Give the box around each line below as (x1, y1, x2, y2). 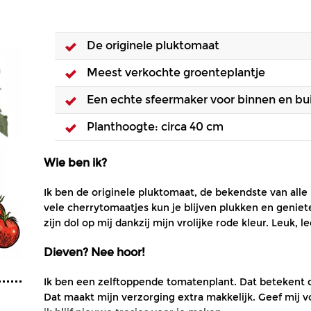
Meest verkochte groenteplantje (87, 66, 265, 79)
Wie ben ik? (44, 156, 107, 169)
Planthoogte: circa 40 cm (87, 120, 224, 133)
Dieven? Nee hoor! (44, 246, 145, 259)
